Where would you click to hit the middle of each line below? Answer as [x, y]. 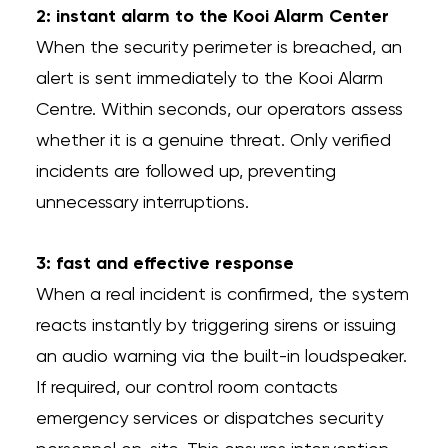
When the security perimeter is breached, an [218, 48]
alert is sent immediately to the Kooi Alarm [209, 79]
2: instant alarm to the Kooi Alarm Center [212, 17]
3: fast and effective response [164, 264]
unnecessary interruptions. [142, 203]
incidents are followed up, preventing [185, 172]
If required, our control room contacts [186, 388]
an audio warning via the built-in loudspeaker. [221, 357]
